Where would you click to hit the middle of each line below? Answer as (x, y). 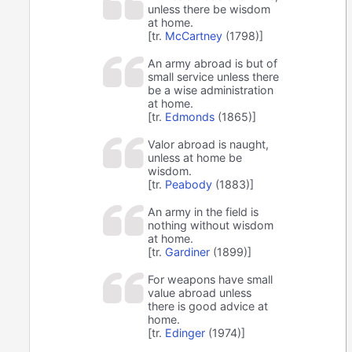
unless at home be (195, 158)
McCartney (194, 36)
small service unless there (214, 77)
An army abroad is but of (213, 64)
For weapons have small (211, 280)
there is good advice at (208, 306)
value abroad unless (200, 293)
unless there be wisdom (209, 9)
